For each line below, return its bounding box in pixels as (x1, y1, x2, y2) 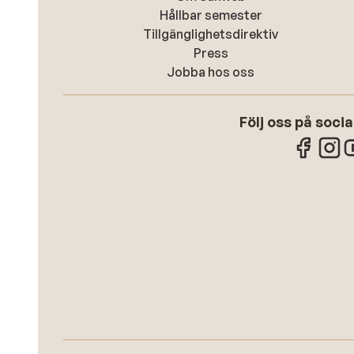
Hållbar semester (159, 7, 262, 23)
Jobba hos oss (167, 64, 255, 80)
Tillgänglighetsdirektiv (143, 26, 279, 42)
